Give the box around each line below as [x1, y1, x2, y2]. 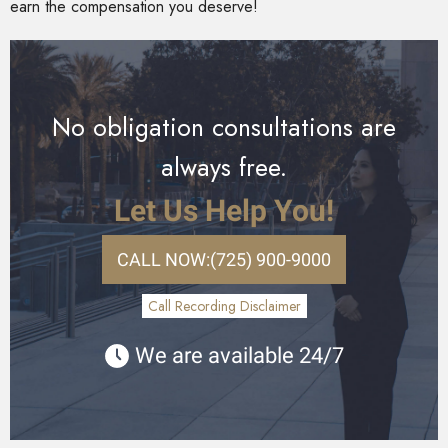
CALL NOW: [117, 249, 210, 271]
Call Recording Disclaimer [147, 296, 301, 317]
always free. [161, 149, 287, 186]
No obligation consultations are [52, 109, 396, 146]
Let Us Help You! [114, 193, 334, 229]
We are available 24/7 [135, 343, 344, 369]
